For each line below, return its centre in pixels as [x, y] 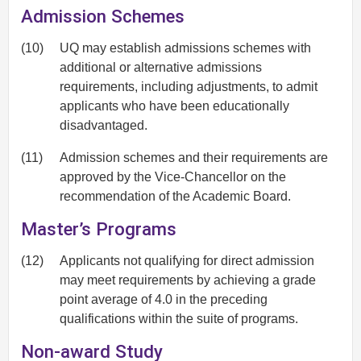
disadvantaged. [104, 126]
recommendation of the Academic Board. [175, 197]
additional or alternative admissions [161, 68]
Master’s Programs [99, 229]
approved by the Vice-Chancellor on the [173, 177]
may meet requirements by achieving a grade [188, 280]
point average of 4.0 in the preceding [164, 299]
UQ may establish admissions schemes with [185, 48]
